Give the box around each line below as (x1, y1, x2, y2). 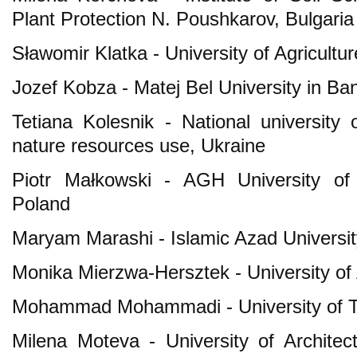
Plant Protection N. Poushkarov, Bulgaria (12, 7, 354, 29)
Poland (12, 192, 70, 214)
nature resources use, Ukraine (12, 134, 265, 156)
